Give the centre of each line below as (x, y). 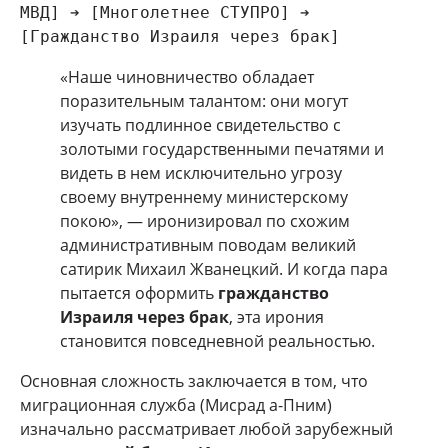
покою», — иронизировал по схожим (205, 221)
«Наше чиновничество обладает (187, 77)
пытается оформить (139, 293)
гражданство (273, 293)
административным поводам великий (208, 245)
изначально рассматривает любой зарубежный (206, 429)
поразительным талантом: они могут (204, 101)
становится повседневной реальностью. (217, 341)
